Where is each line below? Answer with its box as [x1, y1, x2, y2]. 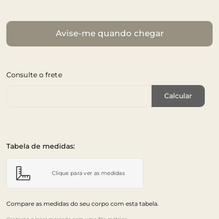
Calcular [164, 91, 192, 101]
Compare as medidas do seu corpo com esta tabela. [6, 199, 159, 207]
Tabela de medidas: [6, 141, 75, 151]
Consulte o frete [6, 70, 62, 79]
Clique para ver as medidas [51, 169, 125, 177]
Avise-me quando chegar [55, 28, 164, 39]
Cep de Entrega [12, 91, 63, 99]
